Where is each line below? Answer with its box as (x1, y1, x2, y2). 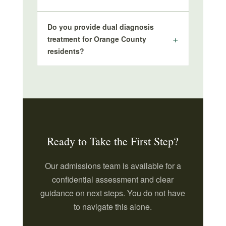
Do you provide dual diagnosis (47, 22, 154, 32)
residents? (47, 46, 84, 56)
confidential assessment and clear (52, 174, 174, 185)
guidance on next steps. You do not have (40, 187, 186, 199)
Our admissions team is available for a (44, 160, 181, 172)
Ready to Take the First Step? (47, 134, 179, 148)
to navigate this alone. (74, 201, 152, 212)
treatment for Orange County (47, 34, 146, 44)
